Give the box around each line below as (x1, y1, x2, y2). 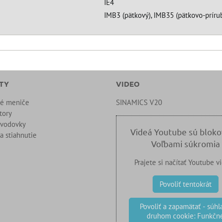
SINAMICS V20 (116, 98, 162, 107)
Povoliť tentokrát (159, 179, 212, 189)
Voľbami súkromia (151, 138, 220, 149)
